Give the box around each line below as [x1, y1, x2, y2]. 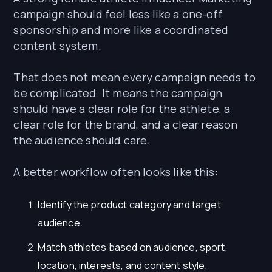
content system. [13, 38, 101, 53]
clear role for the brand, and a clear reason [13, 117, 238, 132]
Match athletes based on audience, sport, [38, 240, 228, 254]
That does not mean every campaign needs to [13, 70, 256, 85]
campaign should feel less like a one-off [13, 7, 222, 22]
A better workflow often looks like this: [13, 165, 218, 180]
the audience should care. [13, 133, 151, 148]
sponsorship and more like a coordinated [13, 22, 229, 38]
